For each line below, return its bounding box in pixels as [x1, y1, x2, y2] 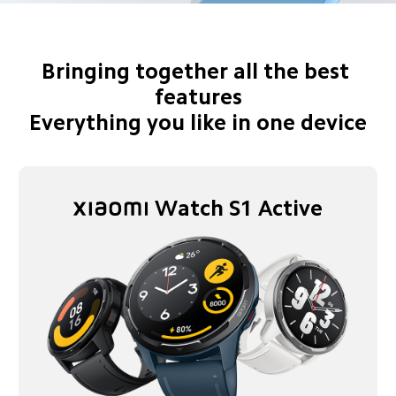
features [154, 85, 242, 108]
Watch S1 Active [155, 196, 324, 219]
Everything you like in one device [29, 110, 367, 133]
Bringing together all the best [42, 59, 354, 82]
